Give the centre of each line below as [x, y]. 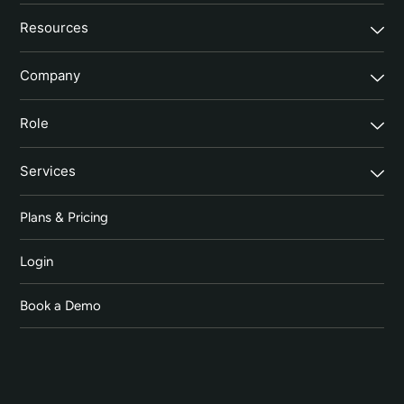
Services [48, 171]
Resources [55, 28]
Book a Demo [61, 306]
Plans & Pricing [64, 218]
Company [50, 76]
